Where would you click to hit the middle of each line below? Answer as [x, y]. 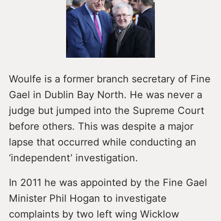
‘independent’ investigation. [73, 158]
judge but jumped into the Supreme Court [106, 110]
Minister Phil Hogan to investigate [88, 198]
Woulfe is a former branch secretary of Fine [110, 79]
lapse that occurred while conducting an [102, 142]
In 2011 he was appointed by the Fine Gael [108, 182]
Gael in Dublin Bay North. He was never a [105, 94]
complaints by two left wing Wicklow [94, 214]
